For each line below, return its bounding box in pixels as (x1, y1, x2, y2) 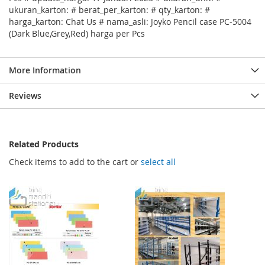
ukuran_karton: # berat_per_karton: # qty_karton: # (9, 4, 210, 16)
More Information (9, 64, 81, 76)
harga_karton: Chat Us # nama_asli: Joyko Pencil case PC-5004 (9, 16, 251, 28)
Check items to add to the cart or (9, 156, 141, 168)
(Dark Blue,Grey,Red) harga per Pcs (9, 28, 145, 40)
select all (141, 156, 176, 168)
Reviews (9, 90, 41, 102)
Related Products (9, 138, 79, 150)
